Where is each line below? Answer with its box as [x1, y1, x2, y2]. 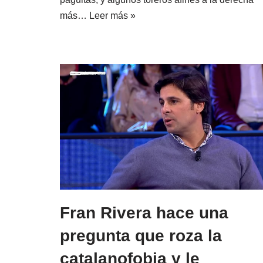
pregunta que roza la [60, 226, 222, 245]
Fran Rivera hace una [60, 203, 228, 222]
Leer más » [89, 10, 136, 21]
